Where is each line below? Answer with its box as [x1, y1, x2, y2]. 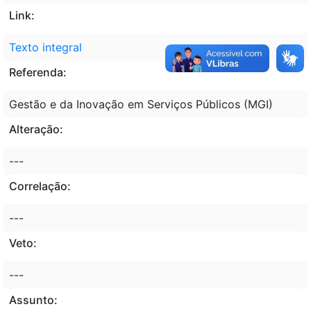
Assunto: [9, 292, 58, 307]
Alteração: [9, 121, 63, 136]
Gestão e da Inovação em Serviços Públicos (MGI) [9, 96, 273, 111]
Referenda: [9, 65, 67, 79]
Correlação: [9, 178, 71, 193]
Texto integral [9, 40, 82, 54]
